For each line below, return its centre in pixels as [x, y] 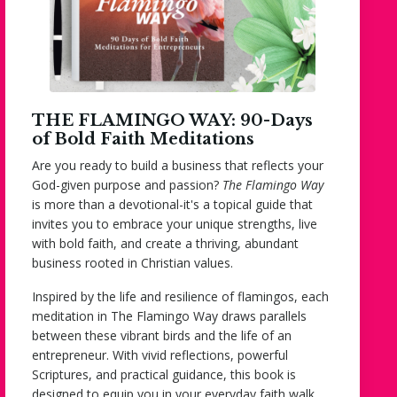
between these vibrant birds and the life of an [162, 335]
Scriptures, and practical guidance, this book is [164, 374]
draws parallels [262, 315]
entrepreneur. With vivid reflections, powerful [160, 354]
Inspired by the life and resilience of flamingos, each [180, 296]
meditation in [71, 315]
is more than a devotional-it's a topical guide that [172, 204]
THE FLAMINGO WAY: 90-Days [172, 120]
